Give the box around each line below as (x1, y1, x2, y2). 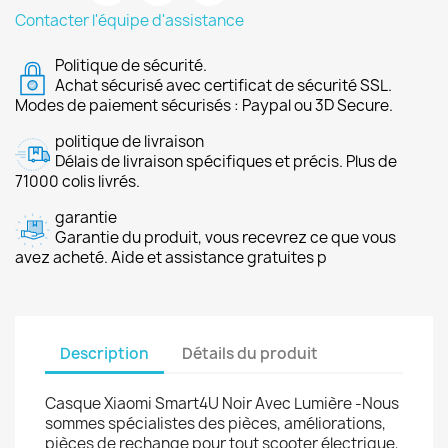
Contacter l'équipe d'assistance (15, 10, 244, 31)
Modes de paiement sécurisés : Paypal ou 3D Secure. (15, 95, 393, 116)
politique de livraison (55, 131, 204, 152)
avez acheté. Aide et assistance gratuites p (15, 247, 327, 268)
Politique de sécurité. (55, 55, 207, 76)
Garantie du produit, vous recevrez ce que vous (55, 227, 396, 248)
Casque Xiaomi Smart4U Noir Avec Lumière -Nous (45, 393, 399, 414)
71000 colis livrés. (15, 171, 140, 192)
